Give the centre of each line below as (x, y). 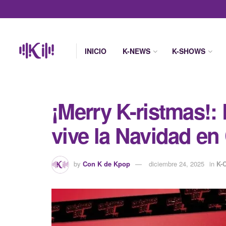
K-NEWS (136, 51)
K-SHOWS (189, 51)
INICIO (96, 51)
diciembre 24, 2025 (177, 163)
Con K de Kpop (106, 163)
